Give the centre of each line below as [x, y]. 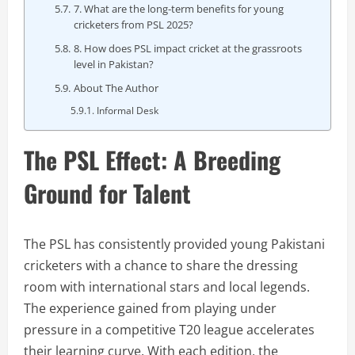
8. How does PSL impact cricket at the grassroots [188, 48]
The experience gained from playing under [150, 308]
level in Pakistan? [114, 64]
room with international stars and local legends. [167, 287]
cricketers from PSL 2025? [134, 25]
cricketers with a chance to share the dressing [161, 265]
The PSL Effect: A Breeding [152, 160]
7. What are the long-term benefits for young [179, 9]
